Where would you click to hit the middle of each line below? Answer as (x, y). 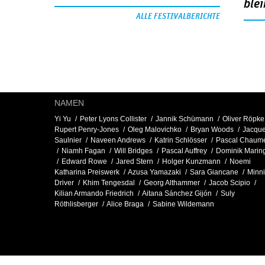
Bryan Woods (212, 129)
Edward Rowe (84, 161)
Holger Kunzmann (191, 161)
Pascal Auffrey (184, 151)
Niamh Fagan (83, 151)
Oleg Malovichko (155, 129)
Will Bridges (133, 151)
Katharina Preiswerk (87, 172)
